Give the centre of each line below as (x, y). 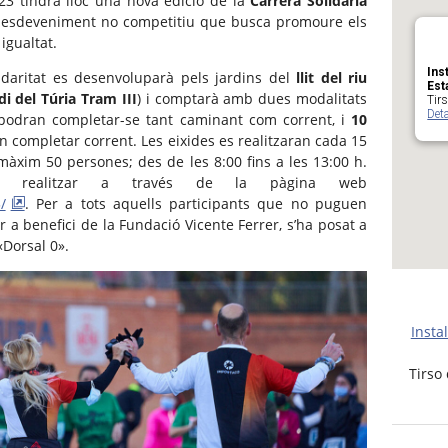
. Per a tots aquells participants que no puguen (196, 204)
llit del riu (332, 78)
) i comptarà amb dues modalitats (252, 99)
